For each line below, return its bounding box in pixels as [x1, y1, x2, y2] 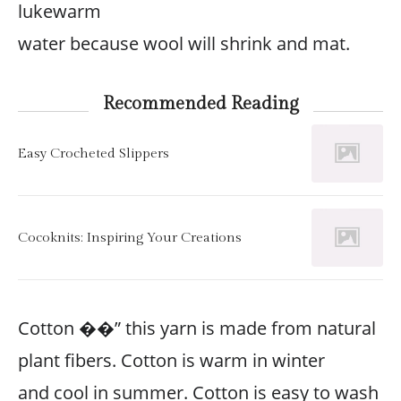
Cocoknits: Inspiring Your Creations [18, 229, 242, 246]
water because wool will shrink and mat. [18, 30, 350, 55]
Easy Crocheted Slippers [18, 145, 169, 162]
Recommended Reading [102, 92, 299, 115]
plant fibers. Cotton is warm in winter [18, 347, 325, 372]
